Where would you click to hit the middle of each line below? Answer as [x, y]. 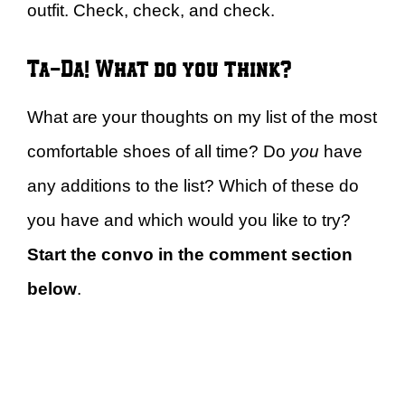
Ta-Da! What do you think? [160, 67]
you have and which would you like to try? [189, 220]
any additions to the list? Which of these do [193, 186]
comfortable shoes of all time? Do [159, 151]
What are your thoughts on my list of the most [202, 117]
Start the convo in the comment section [190, 254]
